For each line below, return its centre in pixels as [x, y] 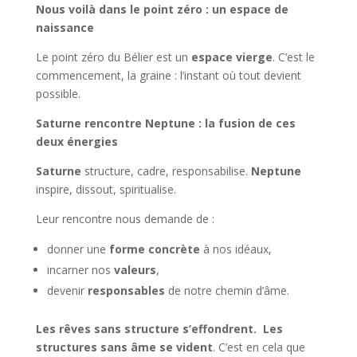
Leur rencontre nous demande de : [125, 219]
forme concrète [154, 249]
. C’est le [293, 57]
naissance [65, 27]
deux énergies [76, 141]
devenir [67, 290]
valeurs [135, 270]
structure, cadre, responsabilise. [166, 171]
